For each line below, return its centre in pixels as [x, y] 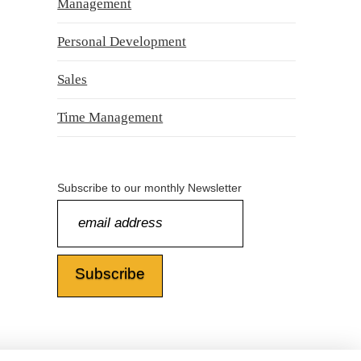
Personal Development [122, 42]
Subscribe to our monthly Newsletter [150, 188]
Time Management [110, 118]
